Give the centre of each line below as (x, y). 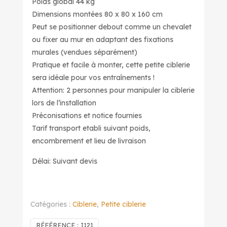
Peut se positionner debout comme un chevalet (112, 27)
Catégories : (51, 204)
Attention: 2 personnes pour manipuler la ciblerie (113, 90)
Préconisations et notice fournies (87, 116)
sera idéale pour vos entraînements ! (93, 78)
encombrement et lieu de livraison (89, 141)
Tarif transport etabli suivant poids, (91, 128)
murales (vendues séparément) (85, 52)
